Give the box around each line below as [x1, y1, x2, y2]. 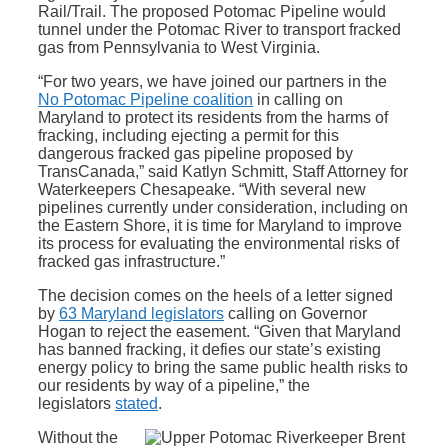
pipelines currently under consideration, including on [38, 199, 408, 217]
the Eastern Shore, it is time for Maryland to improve [38, 217, 402, 235]
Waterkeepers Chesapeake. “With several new [38, 181, 366, 199]
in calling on [253, 91, 343, 109]
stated [115, 395, 158, 413]
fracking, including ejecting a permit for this [38, 127, 339, 145]
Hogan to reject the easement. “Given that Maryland [38, 323, 401, 341]
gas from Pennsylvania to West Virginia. [38, 39, 320, 57]
